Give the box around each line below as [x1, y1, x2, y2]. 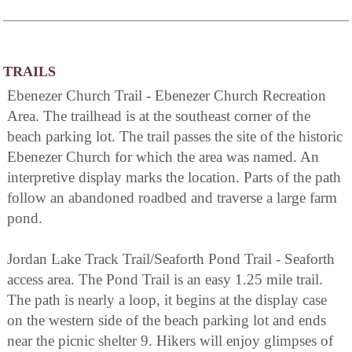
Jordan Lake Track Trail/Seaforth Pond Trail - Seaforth [7, 251, 335, 268]
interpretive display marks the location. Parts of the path [7, 169, 341, 186]
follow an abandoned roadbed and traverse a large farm [7, 189, 337, 207]
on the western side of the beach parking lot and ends [7, 312, 326, 329]
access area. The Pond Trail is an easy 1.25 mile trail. [7, 271, 323, 288]
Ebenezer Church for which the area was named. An [7, 148, 319, 166]
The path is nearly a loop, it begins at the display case [7, 291, 327, 309]
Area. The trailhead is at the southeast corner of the [7, 108, 310, 125]
